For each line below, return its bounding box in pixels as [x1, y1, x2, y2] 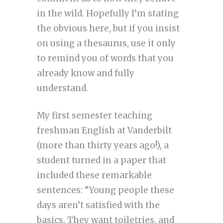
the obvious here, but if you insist [36, 23, 180, 34]
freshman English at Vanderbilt [36, 125, 172, 136]
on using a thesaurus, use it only [36, 38, 176, 49]
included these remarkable [36, 170, 152, 181]
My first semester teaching [36, 110, 152, 121]
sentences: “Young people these [36, 185, 174, 196]
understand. [36, 83, 90, 94]
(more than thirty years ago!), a [36, 140, 169, 151]
